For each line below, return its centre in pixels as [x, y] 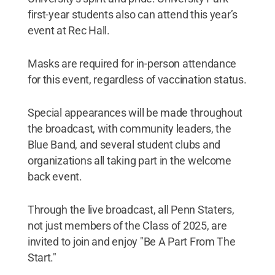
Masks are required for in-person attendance [132, 63]
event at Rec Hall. [68, 30]
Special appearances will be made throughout [135, 112]
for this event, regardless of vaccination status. [137, 79]
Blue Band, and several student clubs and [124, 144]
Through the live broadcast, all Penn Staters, [131, 209]
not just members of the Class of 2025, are [127, 225]
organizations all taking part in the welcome [129, 160]
